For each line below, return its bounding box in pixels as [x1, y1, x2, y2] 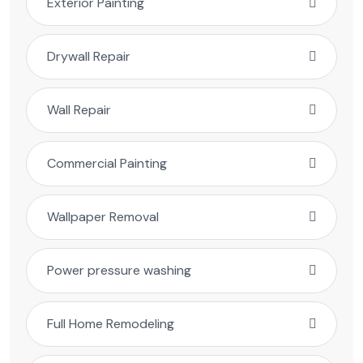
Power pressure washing [47, 262, 191, 280]
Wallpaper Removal [47, 208, 159, 226]
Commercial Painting [47, 155, 167, 173]
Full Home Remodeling [47, 315, 174, 333]
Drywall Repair [47, 48, 130, 66]
